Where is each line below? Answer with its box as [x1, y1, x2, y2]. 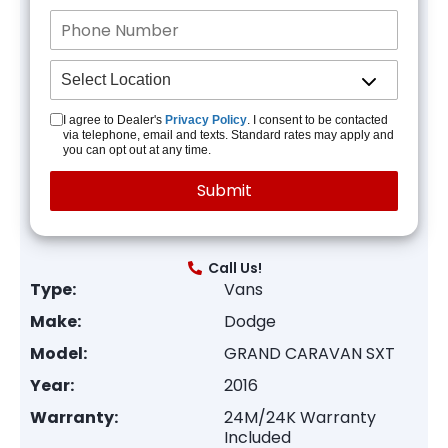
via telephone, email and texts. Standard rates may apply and [63, 128, 394, 142]
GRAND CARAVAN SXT [224, 342, 395, 365]
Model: [30, 342, 87, 365]
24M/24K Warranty [224, 406, 376, 429]
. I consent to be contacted [247, 113, 388, 127]
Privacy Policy [165, 113, 247, 127]
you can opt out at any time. [63, 143, 211, 157]
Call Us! [208, 258, 263, 278]
